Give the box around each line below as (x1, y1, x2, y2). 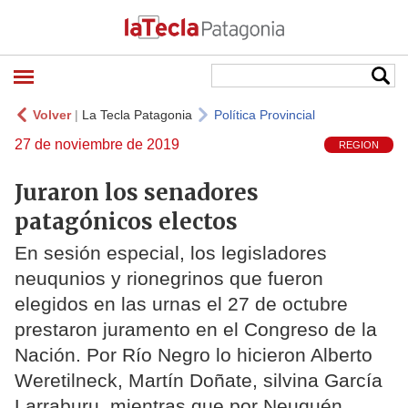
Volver (33, 107, 71, 122)
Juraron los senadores (15, 178, 259, 207)
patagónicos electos (15, 207, 238, 236)
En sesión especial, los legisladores (15, 242, 327, 264)
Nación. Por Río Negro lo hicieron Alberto (15, 344, 372, 366)
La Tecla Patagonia (82, 107, 192, 122)
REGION (339, 139, 379, 151)
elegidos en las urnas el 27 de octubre (15, 293, 348, 315)
